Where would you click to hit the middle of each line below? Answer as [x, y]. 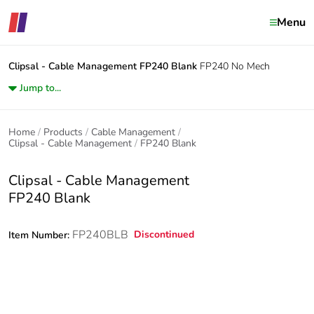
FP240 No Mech [235, 66]
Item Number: [40, 235]
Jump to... [40, 88]
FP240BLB [100, 235]
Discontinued [164, 234]
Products [63, 132]
